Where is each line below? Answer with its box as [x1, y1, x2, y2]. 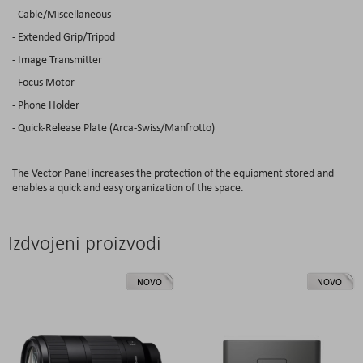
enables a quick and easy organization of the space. [12, 179, 244, 194]
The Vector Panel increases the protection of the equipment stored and [12, 164, 334, 180]
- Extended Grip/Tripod [12, 28, 115, 44]
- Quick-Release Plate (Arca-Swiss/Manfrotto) [12, 119, 215, 135]
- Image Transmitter [12, 51, 102, 66]
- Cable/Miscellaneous [12, 6, 111, 21]
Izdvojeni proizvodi [8, 229, 161, 255]
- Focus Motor [12, 74, 75, 89]
